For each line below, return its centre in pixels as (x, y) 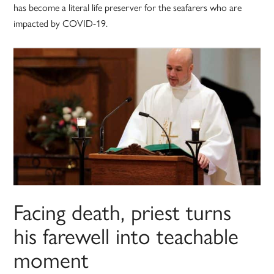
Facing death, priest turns (123, 211)
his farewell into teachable (126, 235)
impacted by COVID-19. (61, 23)
